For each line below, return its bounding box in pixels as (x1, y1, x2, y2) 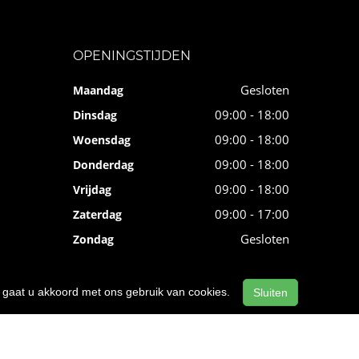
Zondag (73, 232, 114, 248)
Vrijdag (73, 182, 111, 198)
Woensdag (73, 132, 131, 148)
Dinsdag (73, 107, 117, 123)
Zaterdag (73, 207, 122, 223)
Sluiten (253, 286, 288, 299)
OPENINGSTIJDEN (73, 48, 191, 64)
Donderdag (73, 157, 134, 173)
